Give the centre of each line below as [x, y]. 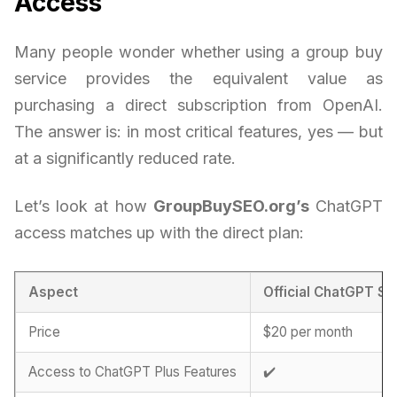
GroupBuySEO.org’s [231, 206]
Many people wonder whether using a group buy [198, 51]
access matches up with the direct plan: [159, 232]
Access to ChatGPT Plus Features [133, 371]
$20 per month [308, 331]
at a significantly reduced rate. [125, 158]
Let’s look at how [84, 206]
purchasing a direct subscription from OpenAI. [198, 105]
